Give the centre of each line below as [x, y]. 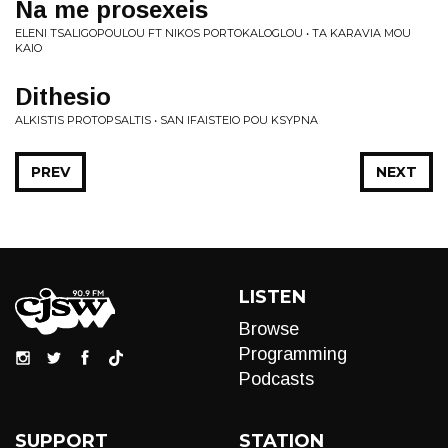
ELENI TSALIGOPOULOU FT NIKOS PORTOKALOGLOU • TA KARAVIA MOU [213, 33]
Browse [269, 329]
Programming [293, 354]
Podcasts [276, 379]
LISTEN [272, 297]
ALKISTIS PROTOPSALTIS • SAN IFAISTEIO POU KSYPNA [166, 120]
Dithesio [63, 96]
